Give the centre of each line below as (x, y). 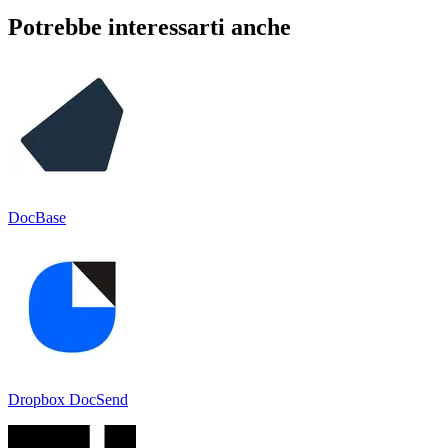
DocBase (37, 217)
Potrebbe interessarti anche (149, 26)
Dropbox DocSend (68, 399)
